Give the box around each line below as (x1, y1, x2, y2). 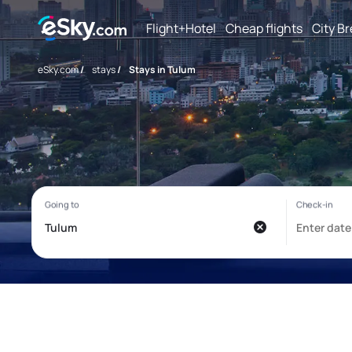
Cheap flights (225, 19, 302, 37)
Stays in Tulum (129, 63, 196, 76)
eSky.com (38, 63, 79, 76)
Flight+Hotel (146, 19, 216, 37)
